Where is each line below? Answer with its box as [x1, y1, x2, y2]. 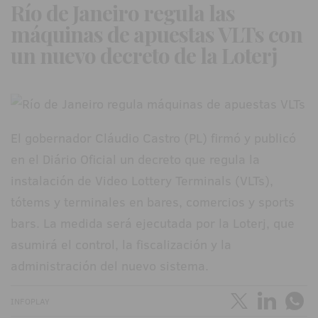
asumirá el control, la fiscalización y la [11, 236, 231, 254]
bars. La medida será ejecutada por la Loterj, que [11, 214, 295, 233]
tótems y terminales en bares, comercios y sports [11, 193, 295, 212]
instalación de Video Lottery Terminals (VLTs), [11, 172, 273, 190]
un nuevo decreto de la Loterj [11, 41, 277, 70]
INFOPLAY [11, 295, 50, 308]
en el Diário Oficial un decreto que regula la [11, 150, 260, 169]
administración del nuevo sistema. [11, 257, 209, 275]
